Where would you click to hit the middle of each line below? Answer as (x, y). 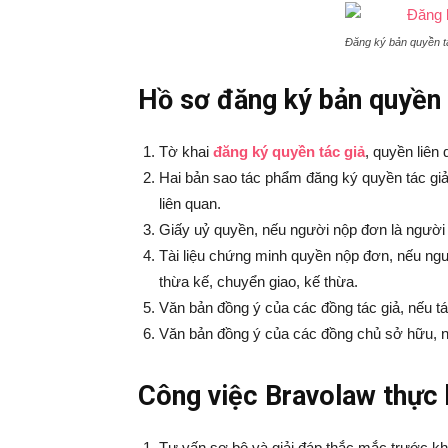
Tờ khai (186, 151)
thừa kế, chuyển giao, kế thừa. (258, 281)
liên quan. (190, 203)
